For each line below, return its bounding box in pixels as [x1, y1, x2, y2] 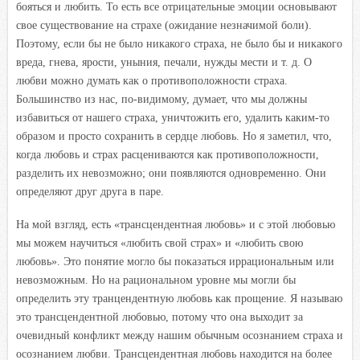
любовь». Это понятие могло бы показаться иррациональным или [16, 255, 334, 268]
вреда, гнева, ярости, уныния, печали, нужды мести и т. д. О [16, 55, 312, 68]
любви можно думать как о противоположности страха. [16, 74, 288, 87]
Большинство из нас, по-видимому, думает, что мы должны [16, 92, 307, 105]
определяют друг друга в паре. [16, 185, 164, 198]
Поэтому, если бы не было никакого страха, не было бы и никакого [16, 37, 342, 50]
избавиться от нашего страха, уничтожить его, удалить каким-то [16, 111, 329, 124]
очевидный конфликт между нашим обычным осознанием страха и [16, 329, 343, 342]
